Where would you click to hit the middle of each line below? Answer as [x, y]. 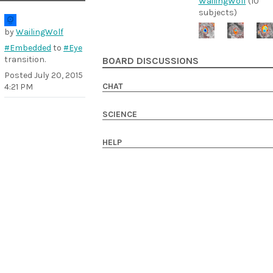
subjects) [218, 12]
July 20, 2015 [58, 75]
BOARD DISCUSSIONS [151, 61]
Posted [19, 75]
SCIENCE [120, 115]
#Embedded [28, 48]
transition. [25, 59]
